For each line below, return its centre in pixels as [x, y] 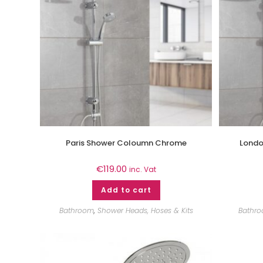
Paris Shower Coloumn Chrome [126, 143]
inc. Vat [142, 169]
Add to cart [126, 190]
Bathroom [76, 210]
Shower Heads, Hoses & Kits [145, 210]
